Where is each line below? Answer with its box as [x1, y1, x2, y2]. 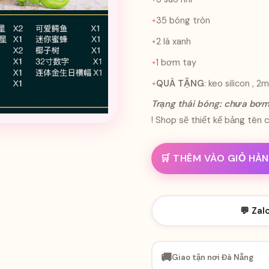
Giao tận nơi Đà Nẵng [171, 252, 253, 263]
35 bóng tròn [156, 14, 210, 27]
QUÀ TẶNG [156, 77, 204, 89]
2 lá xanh [156, 35, 191, 47]
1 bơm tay [156, 56, 196, 68]
